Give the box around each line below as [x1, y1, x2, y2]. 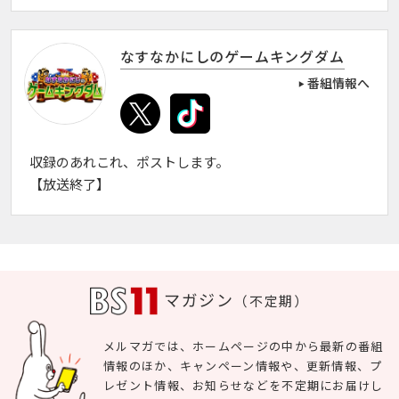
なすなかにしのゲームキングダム [119, 49, 345, 67]
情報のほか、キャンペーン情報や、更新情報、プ [103, 360, 383, 374]
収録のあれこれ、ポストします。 [28, 155, 229, 172]
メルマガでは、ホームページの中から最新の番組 [103, 340, 384, 354]
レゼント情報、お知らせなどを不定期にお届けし [103, 379, 384, 394]
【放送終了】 [28, 177, 110, 194]
